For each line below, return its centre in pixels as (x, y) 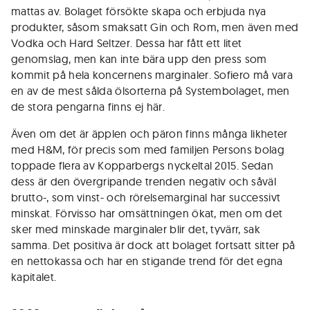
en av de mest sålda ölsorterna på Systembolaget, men (151, 91)
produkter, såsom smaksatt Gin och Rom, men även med (155, 27)
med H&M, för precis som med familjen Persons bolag (148, 149)
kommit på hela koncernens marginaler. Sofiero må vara (152, 75)
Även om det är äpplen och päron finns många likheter (149, 134)
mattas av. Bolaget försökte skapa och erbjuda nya (139, 11)
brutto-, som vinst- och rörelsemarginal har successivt (146, 197)
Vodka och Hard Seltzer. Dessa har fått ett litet (127, 43)
